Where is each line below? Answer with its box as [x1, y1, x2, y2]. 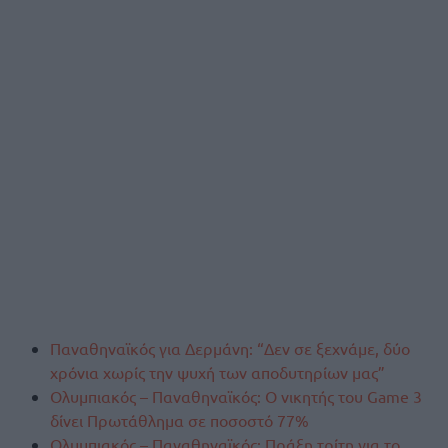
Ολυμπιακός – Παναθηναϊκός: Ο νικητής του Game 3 [50, 386, 422, 407]
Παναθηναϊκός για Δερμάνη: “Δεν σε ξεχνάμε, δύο [50, 338, 410, 359]
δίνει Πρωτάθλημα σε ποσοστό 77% [50, 410, 309, 431]
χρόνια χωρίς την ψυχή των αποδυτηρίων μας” [50, 362, 385, 383]
